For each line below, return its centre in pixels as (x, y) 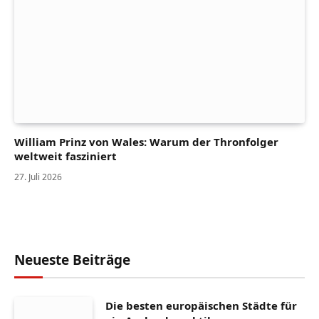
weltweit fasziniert (66, 156)
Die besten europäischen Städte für (201, 306)
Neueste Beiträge (72, 260)
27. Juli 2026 (38, 177)
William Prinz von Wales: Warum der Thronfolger (146, 142)
